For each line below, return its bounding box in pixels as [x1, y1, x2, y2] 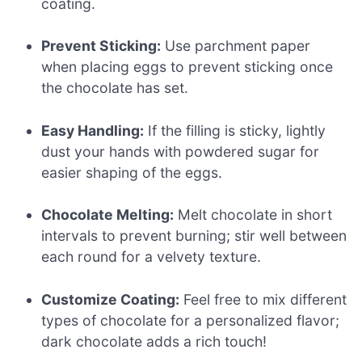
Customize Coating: [41, 290, 180, 308]
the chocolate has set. [41, 79, 189, 97]
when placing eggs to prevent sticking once [41, 58, 334, 76]
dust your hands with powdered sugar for [41, 142, 320, 160]
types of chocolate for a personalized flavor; [41, 311, 340, 329]
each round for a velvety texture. [41, 248, 262, 266]
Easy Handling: [41, 121, 145, 139]
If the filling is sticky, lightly [144, 121, 326, 139]
